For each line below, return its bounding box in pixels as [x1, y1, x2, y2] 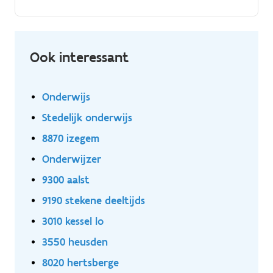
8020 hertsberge [42, 255, 119, 269]
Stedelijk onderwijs [42, 110, 132, 124]
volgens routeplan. [25, 14, 101, 26]
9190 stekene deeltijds [42, 193, 145, 207]
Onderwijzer [42, 152, 101, 165]
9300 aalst [42, 172, 90, 186]
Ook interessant [30, 48, 129, 66]
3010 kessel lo [42, 214, 104, 227]
